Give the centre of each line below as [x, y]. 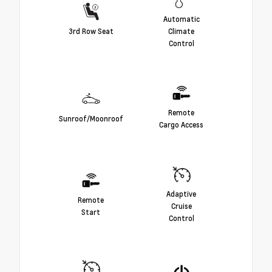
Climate [181, 31]
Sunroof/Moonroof [91, 118]
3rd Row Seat [91, 31]
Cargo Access [181, 124]
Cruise [181, 206]
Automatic [181, 19]
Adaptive [181, 193]
